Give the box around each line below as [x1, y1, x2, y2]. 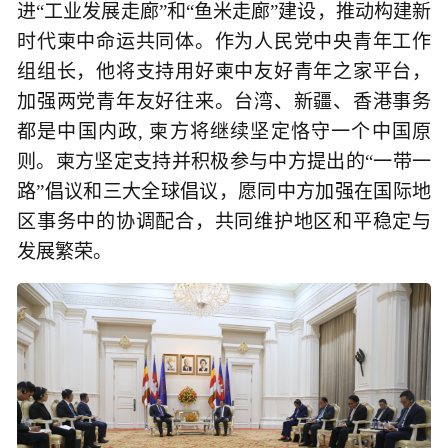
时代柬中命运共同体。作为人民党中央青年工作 [17, 31, 431, 53]
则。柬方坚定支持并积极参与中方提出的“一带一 [17, 151, 431, 173]
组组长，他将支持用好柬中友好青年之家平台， [17, 61, 431, 83]
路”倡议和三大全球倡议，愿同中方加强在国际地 [17, 181, 431, 203]
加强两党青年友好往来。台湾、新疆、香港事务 [17, 91, 431, 113]
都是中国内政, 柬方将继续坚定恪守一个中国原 [17, 121, 431, 143]
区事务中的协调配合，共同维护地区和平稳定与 [17, 211, 431, 233]
